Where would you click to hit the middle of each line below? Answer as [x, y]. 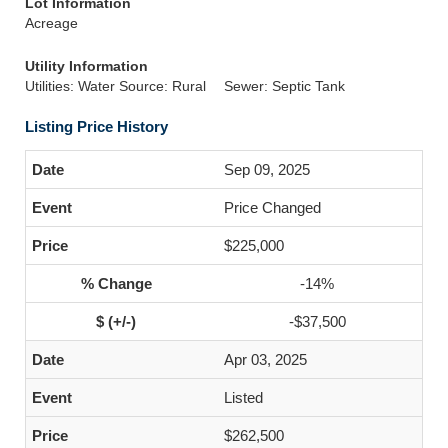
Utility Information [86, 66]
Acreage [51, 23]
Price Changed [272, 207]
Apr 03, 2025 [265, 359]
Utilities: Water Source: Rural [115, 86]
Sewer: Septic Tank [284, 86]
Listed [243, 397]
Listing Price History [96, 126]
